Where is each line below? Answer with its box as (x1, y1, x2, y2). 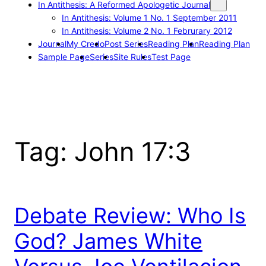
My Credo (66, 38, 104, 49)
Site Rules (113, 51, 151, 62)
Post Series (104, 38, 148, 49)
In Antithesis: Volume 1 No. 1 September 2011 (62, 12, 237, 23)
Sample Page (38, 51, 90, 62)
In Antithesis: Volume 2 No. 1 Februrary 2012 (62, 25, 232, 36)
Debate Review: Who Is (14, 202, 246, 229)
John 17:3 (74, 135, 191, 167)
